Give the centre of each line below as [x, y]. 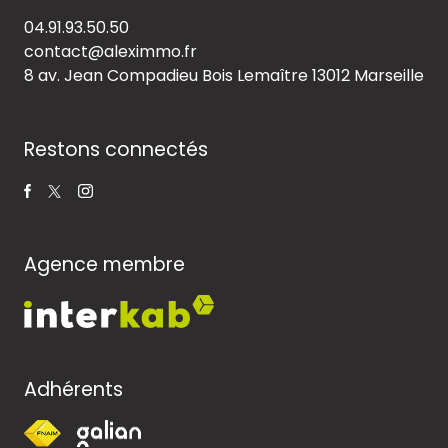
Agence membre [104, 264]
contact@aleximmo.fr [110, 51]
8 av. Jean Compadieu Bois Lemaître [168, 75]
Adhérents [73, 389]
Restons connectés [116, 149]
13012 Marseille [368, 75]
